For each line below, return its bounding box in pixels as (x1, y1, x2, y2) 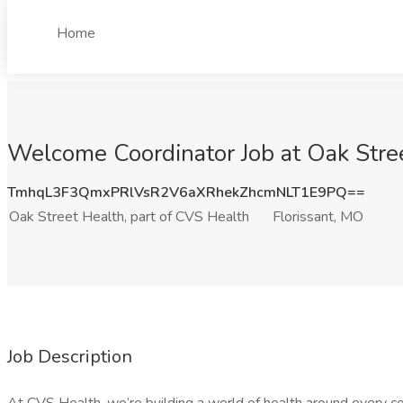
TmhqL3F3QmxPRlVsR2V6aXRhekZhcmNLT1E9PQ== (7, 183, 365, 202)
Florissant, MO (273, 207, 363, 227)
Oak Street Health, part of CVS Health (9, 207, 249, 227)
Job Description (7, 345, 132, 369)
